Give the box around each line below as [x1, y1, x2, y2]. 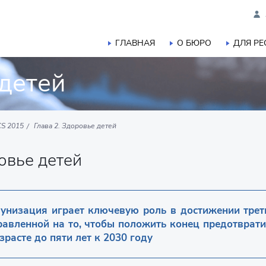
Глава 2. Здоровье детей [34, 121, 116, 131]
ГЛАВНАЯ [115, 37, 155, 49]
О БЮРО [177, 37, 211, 49]
